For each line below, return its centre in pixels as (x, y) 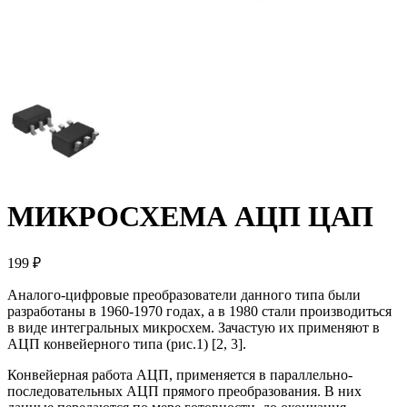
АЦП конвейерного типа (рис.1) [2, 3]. (127, 344)
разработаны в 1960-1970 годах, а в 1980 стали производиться (199, 312)
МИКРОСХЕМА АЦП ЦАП (190, 216)
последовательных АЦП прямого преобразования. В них (184, 392)
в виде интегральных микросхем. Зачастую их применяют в (194, 328)
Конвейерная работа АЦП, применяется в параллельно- (180, 375)
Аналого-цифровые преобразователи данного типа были (184, 295)
